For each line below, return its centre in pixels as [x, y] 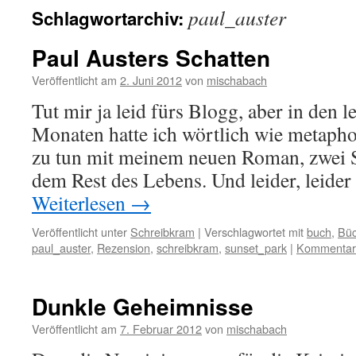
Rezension [124, 248]
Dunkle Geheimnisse [143, 306]
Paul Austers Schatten [151, 58]
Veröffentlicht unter [79, 232]
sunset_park [256, 248]
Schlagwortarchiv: [110, 18]
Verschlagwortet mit [254, 232]
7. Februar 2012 [161, 329]
